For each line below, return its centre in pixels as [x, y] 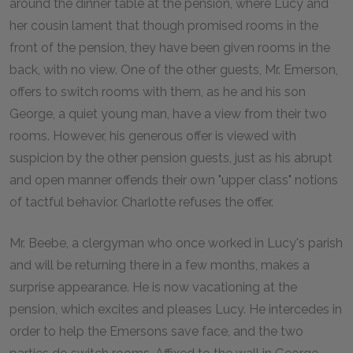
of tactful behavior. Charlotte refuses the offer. [141, 202]
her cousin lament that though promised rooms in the [164, 26]
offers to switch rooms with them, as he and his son [158, 92]
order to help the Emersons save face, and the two [156, 331]
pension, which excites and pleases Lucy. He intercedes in [176, 309]
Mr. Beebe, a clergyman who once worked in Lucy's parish [176, 243]
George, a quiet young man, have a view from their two [168, 114]
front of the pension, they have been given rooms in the [170, 48]
